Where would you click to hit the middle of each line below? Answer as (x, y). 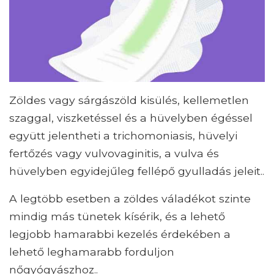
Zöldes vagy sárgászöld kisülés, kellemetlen (129, 100)
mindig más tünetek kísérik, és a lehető (117, 216)
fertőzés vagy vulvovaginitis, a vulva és (114, 153)
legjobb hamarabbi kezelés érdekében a (120, 234)
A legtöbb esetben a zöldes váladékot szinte (130, 198)
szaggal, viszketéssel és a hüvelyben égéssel (131, 117)
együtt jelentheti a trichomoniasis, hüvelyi (123, 135)
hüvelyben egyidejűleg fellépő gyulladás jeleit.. (137, 171)
